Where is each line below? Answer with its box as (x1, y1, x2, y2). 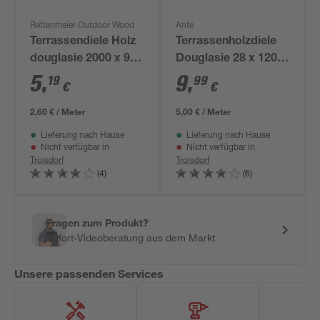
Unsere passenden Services (14, 266, 164, 280)
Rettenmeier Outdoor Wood (30, 21, 135, 30)
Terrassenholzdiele (176, 36, 277, 48)
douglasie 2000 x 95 (30, 54, 137, 65)
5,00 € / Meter (176, 106, 232, 117)
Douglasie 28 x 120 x (176, 54, 287, 65)
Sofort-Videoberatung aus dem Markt (46, 231, 215, 244)
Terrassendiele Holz (30, 36, 136, 48)
